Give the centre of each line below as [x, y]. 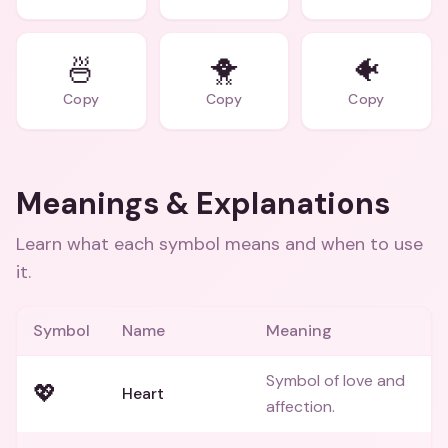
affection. [300, 406]
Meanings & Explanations [203, 203]
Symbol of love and [335, 380]
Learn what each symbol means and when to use [219, 244]
